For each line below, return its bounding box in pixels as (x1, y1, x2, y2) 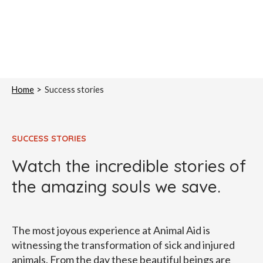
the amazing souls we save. (11, 176, 221, 197)
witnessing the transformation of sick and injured (11, 238, 235, 252)
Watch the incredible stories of (11, 156, 246, 177)
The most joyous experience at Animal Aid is (11, 224, 210, 237)
